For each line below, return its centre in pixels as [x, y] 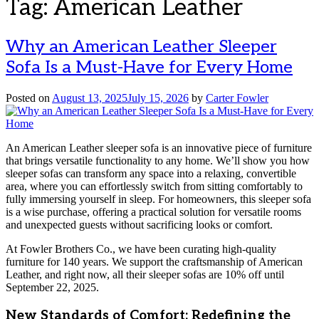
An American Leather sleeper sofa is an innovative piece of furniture [159, 148]
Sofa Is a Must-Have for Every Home [149, 68]
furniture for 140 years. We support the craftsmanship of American [154, 262]
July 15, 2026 [158, 98]
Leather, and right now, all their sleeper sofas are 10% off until [145, 275]
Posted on [29, 98]
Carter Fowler [237, 98]
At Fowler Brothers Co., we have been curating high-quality [141, 249]
